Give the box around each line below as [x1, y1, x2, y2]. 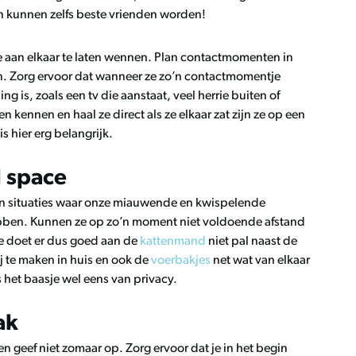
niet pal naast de [206, 235, 297, 248]
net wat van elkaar [211, 254, 310, 267]
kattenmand [140, 235, 206, 248]
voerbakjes [151, 254, 211, 267]
